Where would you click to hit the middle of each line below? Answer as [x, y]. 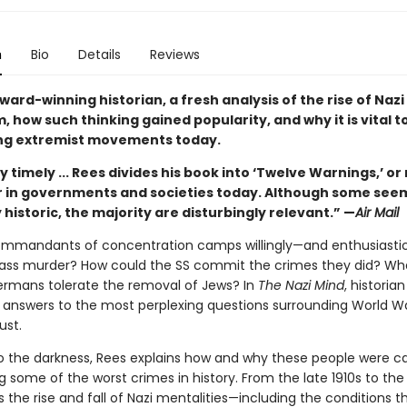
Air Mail [377, 213]
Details [99, 55]
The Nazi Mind [301, 285]
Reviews [174, 55]
